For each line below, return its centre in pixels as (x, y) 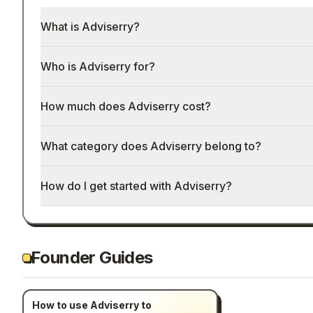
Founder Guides (92, 257)
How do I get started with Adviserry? (136, 186)
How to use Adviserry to (92, 305)
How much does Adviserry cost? (125, 106)
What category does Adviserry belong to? (151, 146)
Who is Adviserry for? (97, 66)
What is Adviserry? (90, 27)
